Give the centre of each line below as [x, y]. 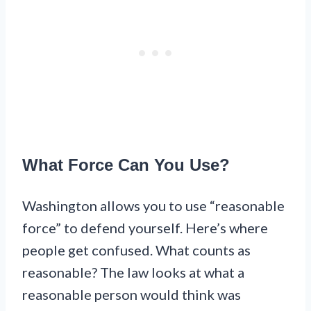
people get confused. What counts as [136, 250]
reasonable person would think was [132, 294]
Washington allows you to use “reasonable [153, 205]
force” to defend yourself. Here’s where [145, 227]
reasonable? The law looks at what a [133, 272]
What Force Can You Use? [126, 165]
